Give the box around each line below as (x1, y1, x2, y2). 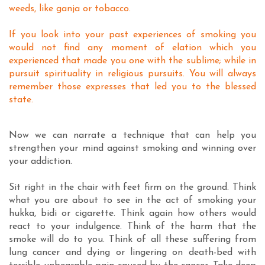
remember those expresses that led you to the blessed (9, 82, 256, 92)
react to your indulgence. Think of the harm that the (9, 222, 256, 231)
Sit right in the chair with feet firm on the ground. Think (9, 183, 256, 192)
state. (9, 95, 33, 105)
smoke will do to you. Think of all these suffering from (9, 235, 256, 244)
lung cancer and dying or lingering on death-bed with (9, 248, 256, 257)
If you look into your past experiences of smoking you (9, 30, 256, 40)
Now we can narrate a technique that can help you (9, 131, 256, 140)
